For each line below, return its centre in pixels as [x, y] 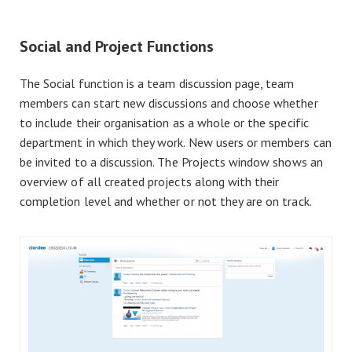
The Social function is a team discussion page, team [157, 83]
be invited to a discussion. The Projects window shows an [171, 161]
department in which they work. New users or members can [176, 142]
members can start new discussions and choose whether [169, 103]
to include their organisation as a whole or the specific [164, 122]
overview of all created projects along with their [150, 181]
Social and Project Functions [117, 46]
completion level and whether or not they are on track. [166, 201]
